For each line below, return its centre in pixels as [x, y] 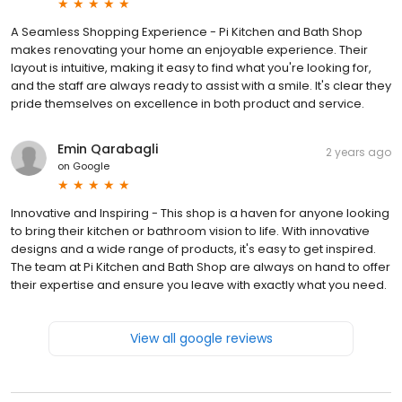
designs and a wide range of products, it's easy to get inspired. [193, 249]
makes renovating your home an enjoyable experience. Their [189, 50]
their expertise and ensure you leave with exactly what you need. [199, 285]
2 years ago [358, 153]
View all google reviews [201, 339]
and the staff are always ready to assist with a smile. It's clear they [201, 86]
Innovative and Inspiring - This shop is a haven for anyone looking [200, 214]
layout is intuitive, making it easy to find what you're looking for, [191, 68]
